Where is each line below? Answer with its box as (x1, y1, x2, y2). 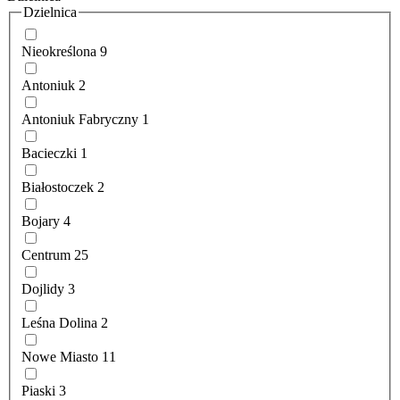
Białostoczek (21, 179, 94, 195)
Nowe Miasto (21, 348, 98, 364)
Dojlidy (21, 280, 64, 296)
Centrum (21, 246, 71, 262)
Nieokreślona (21, 43, 96, 59)
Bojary (21, 212, 60, 229)
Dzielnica (23, 4, 77, 20)
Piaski (21, 382, 55, 398)
